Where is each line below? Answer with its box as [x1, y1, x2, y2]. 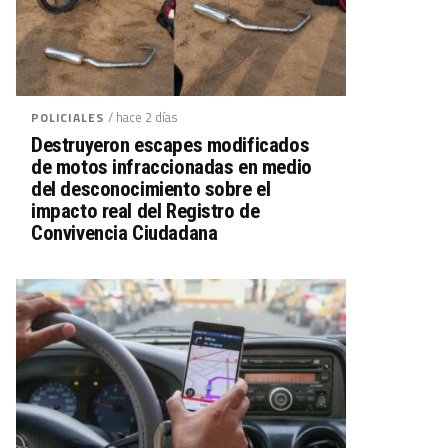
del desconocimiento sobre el [31, 177, 271, 201]
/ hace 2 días [108, 107, 179, 127]
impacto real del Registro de [31, 199, 260, 223]
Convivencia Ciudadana [31, 221, 218, 245]
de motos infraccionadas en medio [31, 155, 312, 179]
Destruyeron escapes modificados [31, 133, 310, 157]
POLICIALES [31, 108, 104, 127]
